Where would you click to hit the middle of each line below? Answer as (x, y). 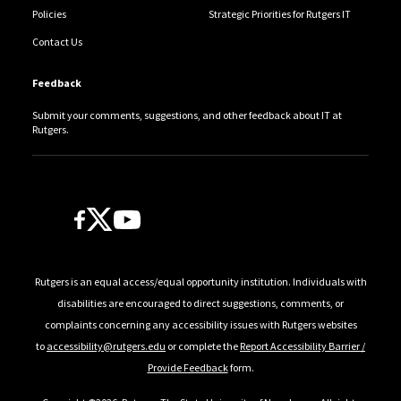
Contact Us (57, 41)
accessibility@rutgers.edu (106, 346)
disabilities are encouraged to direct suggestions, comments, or (200, 303)
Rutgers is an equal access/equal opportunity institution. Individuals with (200, 281)
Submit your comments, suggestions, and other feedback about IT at (187, 115)
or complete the (203, 346)
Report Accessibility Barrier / (303, 346)
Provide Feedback (188, 367)
